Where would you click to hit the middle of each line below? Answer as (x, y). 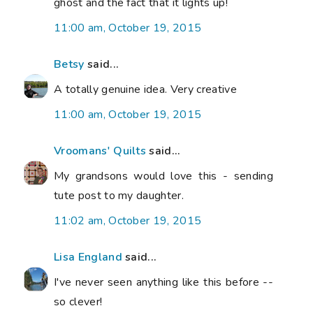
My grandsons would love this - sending (163, 176)
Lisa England (88, 257)
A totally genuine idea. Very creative (145, 89)
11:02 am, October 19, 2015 (128, 220)
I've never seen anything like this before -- (163, 282)
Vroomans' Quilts (100, 151)
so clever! (78, 301)
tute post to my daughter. (119, 195)
